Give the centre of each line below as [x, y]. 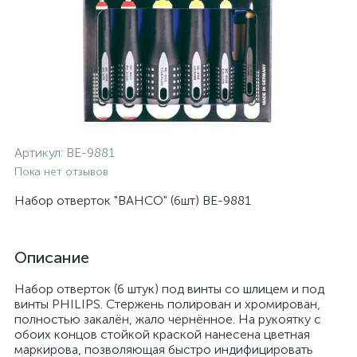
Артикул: [40, 153]
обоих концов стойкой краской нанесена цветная [162, 334]
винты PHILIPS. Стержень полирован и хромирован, [167, 304]
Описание [52, 257]
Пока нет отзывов [61, 172]
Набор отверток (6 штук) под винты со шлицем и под [169, 289]
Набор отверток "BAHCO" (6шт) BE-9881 [133, 200]
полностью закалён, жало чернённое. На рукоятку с [168, 319]
